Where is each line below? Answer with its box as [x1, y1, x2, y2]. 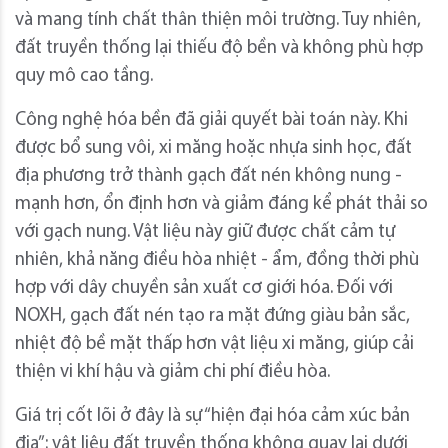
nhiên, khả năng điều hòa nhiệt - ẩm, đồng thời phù [15, 251, 419, 271]
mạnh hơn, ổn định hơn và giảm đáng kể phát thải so [15, 195, 428, 215]
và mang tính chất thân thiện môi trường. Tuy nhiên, [15, 11, 421, 31]
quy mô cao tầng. [15, 67, 153, 87]
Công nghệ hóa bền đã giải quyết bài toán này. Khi [15, 111, 408, 131]
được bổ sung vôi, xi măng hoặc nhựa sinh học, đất [15, 139, 412, 159]
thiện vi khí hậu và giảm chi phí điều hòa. [15, 363, 330, 383]
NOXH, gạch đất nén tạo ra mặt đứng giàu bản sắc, [15, 307, 410, 327]
